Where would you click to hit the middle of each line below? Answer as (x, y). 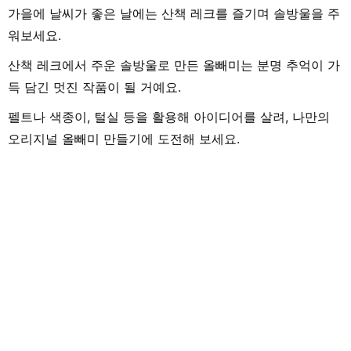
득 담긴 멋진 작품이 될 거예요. (94, 87)
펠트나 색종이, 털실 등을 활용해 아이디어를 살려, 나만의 (169, 116)
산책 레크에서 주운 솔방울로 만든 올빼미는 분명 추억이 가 (174, 65)
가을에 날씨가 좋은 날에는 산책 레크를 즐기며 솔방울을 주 (174, 13)
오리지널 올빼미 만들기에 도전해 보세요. (124, 138)
